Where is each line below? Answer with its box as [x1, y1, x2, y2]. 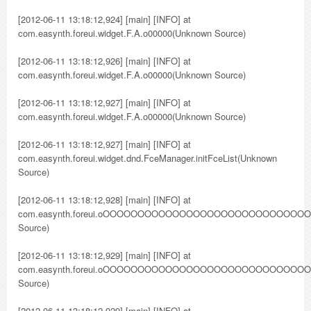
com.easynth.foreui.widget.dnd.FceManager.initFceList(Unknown [18, 151, 277, 165]
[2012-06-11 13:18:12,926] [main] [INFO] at [18, 54, 191, 67]
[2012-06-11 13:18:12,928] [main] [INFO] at [18, 193, 191, 206]
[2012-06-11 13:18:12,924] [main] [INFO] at [18, 12, 191, 26]
